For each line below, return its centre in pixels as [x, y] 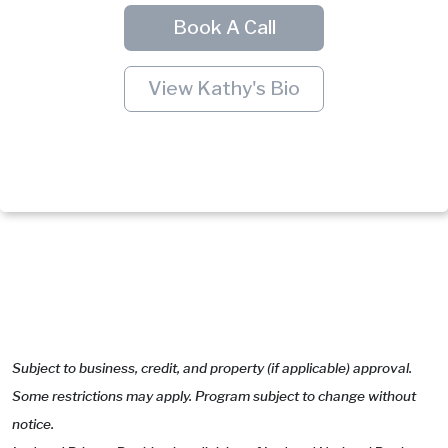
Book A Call [224, 28]
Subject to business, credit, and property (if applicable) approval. [212, 367]
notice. [33, 423]
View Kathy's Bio [224, 89]
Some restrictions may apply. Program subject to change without [214, 395]
